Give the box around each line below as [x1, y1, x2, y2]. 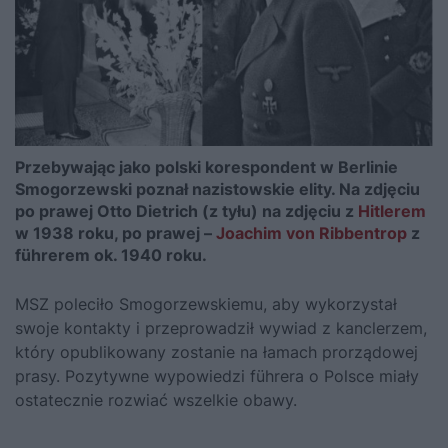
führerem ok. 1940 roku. [15, 244, 207, 265]
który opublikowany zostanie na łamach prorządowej [15, 341, 418, 362]
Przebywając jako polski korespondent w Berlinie [15, 156, 398, 177]
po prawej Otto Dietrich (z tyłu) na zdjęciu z [15, 200, 358, 221]
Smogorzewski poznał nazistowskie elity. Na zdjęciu [15, 178, 420, 199]
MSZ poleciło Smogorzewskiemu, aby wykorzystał [15, 293, 397, 314]
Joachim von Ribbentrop [216, 222, 407, 243]
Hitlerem [358, 200, 426, 221]
